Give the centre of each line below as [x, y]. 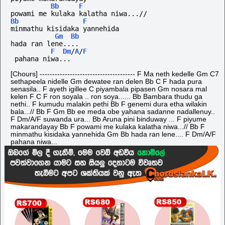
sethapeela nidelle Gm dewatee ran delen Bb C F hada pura [106, 82]
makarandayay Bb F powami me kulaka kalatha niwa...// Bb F [108, 127]
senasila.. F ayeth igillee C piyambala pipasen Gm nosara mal [109, 89]
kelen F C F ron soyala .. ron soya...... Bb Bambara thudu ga [106, 97]
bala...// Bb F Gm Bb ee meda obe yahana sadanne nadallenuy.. [113, 112]
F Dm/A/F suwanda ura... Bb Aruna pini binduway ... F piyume [108, 119]
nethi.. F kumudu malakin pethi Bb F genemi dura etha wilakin [109, 104]
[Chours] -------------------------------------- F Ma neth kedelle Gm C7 [115, 74]
